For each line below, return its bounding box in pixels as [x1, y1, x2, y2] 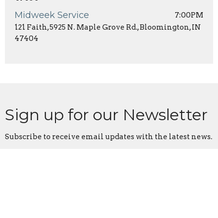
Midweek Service [15, 9, 89, 20]
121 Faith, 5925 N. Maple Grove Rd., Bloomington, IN [15, 22, 201, 32]
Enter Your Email [5, 158, 69, 167]
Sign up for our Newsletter [5, 105, 208, 124]
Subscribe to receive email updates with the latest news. [5, 132, 212, 141]
